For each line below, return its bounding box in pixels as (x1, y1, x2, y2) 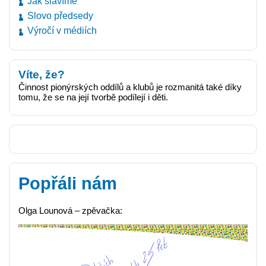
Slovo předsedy (27, 11, 93, 21)
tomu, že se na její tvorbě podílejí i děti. (18, 92, 168, 102)
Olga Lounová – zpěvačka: (18, 205, 122, 216)
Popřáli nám (18, 174, 117, 193)
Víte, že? (18, 68, 65, 81)
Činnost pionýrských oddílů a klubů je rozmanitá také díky (18, 82, 242, 92)
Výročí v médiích (27, 26, 97, 36)
